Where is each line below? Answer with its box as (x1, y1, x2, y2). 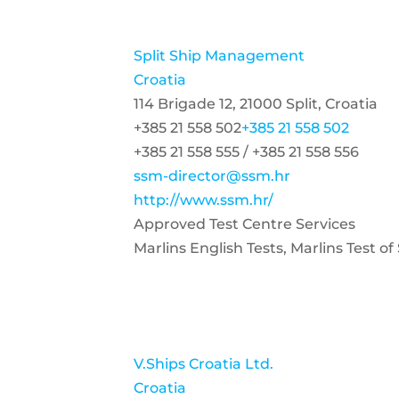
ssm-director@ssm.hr (134, 167, 290, 184)
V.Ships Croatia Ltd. (134, 355, 273, 372)
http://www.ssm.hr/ (134, 191, 273, 208)
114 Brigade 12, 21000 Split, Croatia (134, 95, 378, 112)
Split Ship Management (134, 47, 305, 64)
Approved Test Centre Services (134, 216, 355, 232)
